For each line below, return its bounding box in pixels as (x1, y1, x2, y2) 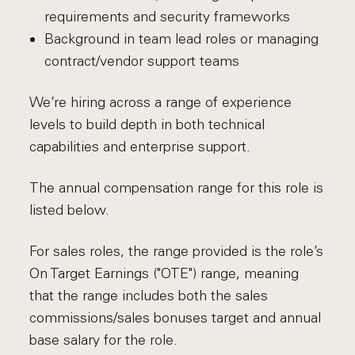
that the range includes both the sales (29, 287, 269, 304)
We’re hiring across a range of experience (29, 94, 292, 111)
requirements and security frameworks (44, 8, 290, 25)
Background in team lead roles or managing (44, 30, 319, 48)
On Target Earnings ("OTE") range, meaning (29, 265, 300, 282)
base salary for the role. (29, 331, 178, 349)
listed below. (29, 201, 110, 219)
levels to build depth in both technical (29, 116, 265, 133)
